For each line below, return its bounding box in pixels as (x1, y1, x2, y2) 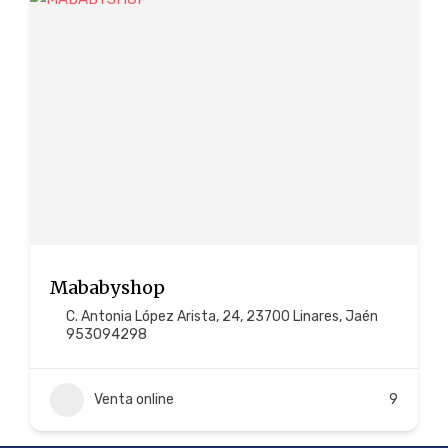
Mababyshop (50, 276, 165, 299)
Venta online (94, 391, 174, 408)
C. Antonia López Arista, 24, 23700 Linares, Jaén (66, 308, 378, 325)
